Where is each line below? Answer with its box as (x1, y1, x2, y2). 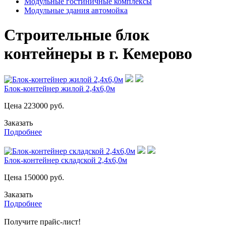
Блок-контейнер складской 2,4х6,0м (4, 155, 127, 164)
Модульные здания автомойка (24, 6, 128, 15)
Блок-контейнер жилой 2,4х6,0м (4, 84, 115, 93)
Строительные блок (4, 26, 149, 44)
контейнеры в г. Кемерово (4, 44, 192, 63)
